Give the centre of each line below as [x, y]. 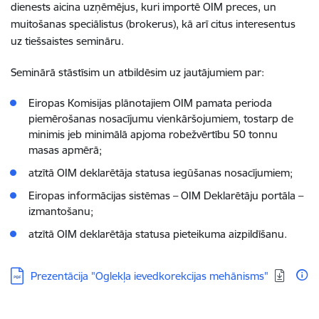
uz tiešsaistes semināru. [67, 41]
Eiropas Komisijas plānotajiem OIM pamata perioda [150, 103]
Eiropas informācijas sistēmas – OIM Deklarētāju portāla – [166, 195]
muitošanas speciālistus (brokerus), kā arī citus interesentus [153, 24]
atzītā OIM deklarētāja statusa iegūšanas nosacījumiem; [161, 173]
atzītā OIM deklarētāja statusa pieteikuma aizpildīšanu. [158, 234]
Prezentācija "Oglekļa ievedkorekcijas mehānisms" [150, 276]
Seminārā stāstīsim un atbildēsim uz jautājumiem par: [137, 72]
